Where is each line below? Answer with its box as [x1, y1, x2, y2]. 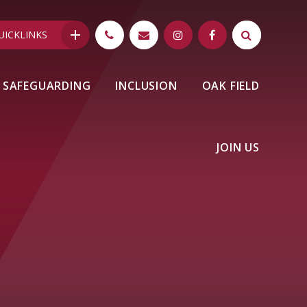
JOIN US [217, 140, 260, 155]
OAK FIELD [201, 78, 260, 93]
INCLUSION [115, 78, 177, 93]
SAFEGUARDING [2, 78, 91, 93]
